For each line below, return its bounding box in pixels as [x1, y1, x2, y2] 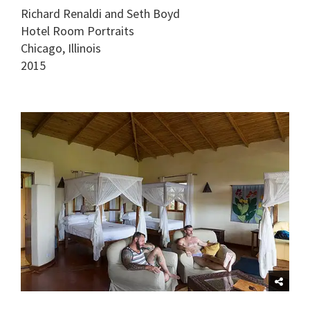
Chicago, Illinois [21, 40, 101, 57]
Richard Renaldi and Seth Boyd [21, 6, 180, 22]
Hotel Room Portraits [21, 23, 134, 39]
